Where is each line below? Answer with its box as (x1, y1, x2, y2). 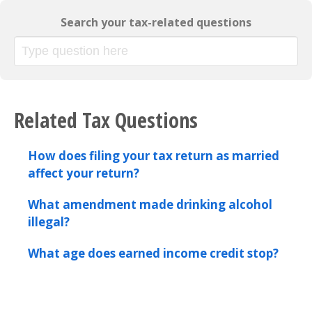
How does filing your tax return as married (28, 148, 279, 164)
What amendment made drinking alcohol (28, 196, 272, 212)
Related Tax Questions (14, 106, 198, 134)
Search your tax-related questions (61, 15, 251, 30)
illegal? (28, 214, 70, 230)
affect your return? (28, 165, 139, 181)
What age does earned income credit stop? (28, 245, 279, 261)
